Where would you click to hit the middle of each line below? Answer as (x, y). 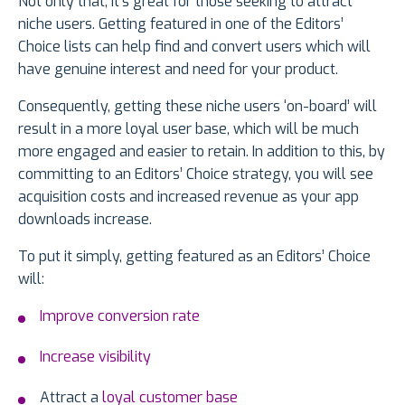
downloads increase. (85, 219)
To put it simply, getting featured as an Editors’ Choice (194, 256)
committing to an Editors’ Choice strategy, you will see (196, 174)
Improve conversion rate (120, 316)
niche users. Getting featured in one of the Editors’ (181, 24)
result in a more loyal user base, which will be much (188, 128)
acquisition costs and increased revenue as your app (188, 196)
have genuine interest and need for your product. (178, 69)
